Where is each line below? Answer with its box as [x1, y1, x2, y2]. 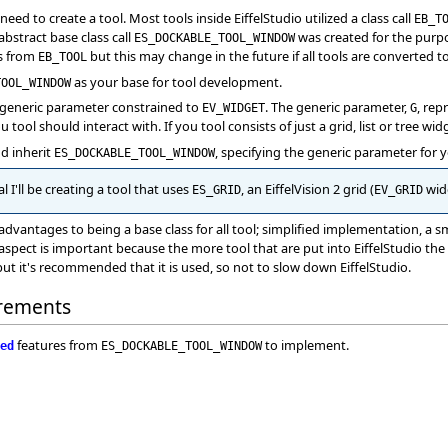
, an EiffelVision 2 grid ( [241, 180, 374, 199]
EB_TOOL [38, 49, 87, 65]
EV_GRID [374, 182, 423, 198]
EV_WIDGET [202, 100, 265, 116]
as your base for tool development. [71, 72, 282, 91]
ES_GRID [192, 182, 241, 198]
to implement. [262, 336, 349, 355]
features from [14, 336, 101, 355]
